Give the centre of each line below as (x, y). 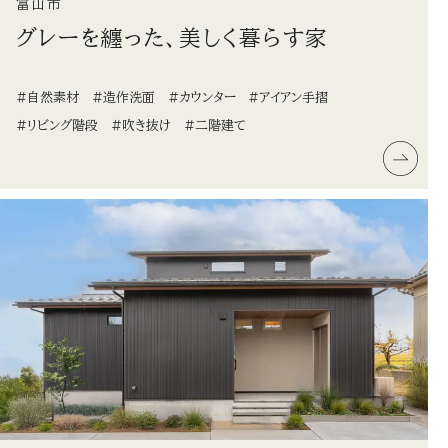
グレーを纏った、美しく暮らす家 (172, 37)
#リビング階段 (57, 126)
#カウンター (201, 98)
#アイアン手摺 (288, 98)
